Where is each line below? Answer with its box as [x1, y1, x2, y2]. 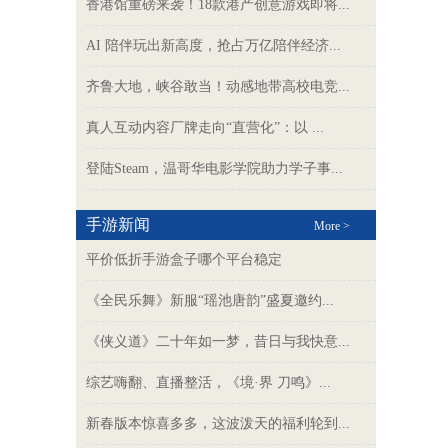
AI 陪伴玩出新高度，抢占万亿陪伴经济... [86, 38, 341, 53]
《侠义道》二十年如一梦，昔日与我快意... [86, 334, 350, 349]
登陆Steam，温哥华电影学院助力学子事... [86, 161, 343, 176]
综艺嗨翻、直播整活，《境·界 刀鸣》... [86, 375, 331, 390]
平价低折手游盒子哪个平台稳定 [86, 252, 282, 267]
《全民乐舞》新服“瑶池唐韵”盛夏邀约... [86, 293, 334, 308]
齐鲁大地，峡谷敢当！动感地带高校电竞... [86, 79, 350, 94]
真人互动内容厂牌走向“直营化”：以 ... [86, 120, 324, 135]
